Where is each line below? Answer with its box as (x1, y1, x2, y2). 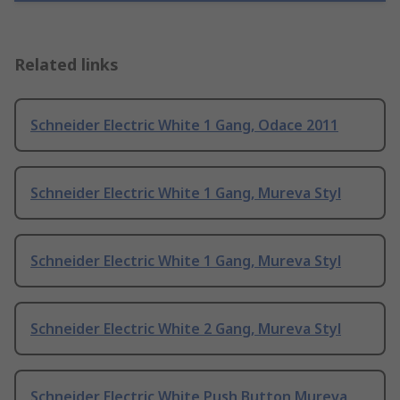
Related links (14, 54, 119, 76)
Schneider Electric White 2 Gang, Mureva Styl (30, 319, 341, 339)
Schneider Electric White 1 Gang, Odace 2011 (30, 115, 338, 136)
